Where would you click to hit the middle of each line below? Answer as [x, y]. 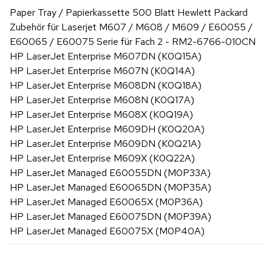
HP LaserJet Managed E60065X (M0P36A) [106, 202]
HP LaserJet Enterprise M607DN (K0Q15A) [106, 56]
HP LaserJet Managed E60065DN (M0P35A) [110, 187]
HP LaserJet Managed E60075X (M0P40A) [107, 231]
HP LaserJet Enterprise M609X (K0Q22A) [102, 158]
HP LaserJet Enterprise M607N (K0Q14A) [102, 70]
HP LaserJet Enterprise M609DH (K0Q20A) [107, 129]
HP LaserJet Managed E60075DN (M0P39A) [110, 216]
